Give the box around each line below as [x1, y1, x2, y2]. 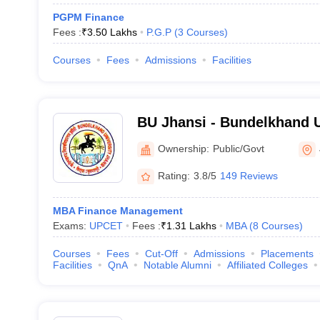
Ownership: [157, 142, 209, 154]
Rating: [157, 169, 190, 181]
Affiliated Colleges [226, 259, 308, 271]
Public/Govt [212, 142, 264, 154]
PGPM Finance [52, 11, 124, 23]
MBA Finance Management [52, 205, 183, 216]
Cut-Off [144, 248, 178, 259]
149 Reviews [219, 169, 278, 181]
